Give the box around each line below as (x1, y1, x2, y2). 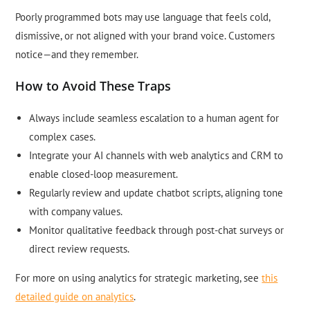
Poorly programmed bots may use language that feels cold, (15, 10, 271, 24)
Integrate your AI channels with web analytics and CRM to (29, 149, 284, 163)
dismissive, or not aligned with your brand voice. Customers (15, 29, 275, 43)
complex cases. (29, 130, 96, 144)
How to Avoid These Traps (15, 77, 172, 95)
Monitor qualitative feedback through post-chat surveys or (29, 224, 284, 237)
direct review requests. (29, 242, 130, 256)
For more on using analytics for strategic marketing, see (15, 271, 262, 285)
